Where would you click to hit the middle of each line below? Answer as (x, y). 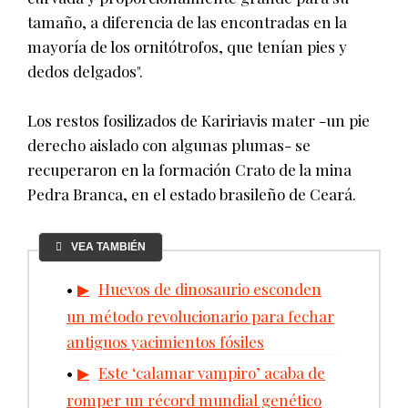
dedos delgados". (85, 71)
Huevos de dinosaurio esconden (210, 288)
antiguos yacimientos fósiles (165, 341)
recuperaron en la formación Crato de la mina (189, 169)
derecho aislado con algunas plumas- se (169, 144)
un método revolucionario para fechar (200, 316)
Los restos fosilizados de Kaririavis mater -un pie (199, 120)
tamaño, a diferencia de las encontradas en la (187, 21)
